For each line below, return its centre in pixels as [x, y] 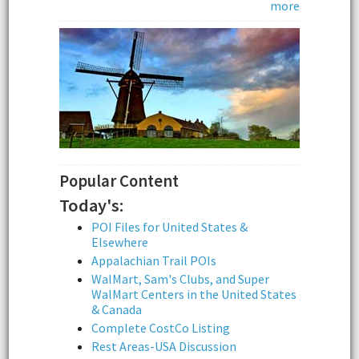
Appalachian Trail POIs [154, 260]
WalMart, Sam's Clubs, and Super [180, 278]
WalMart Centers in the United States [194, 294]
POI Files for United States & [169, 226]
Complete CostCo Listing [161, 327]
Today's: [91, 205]
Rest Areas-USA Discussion [164, 346]
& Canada [117, 309]
